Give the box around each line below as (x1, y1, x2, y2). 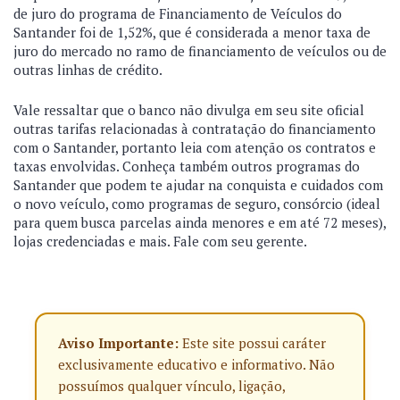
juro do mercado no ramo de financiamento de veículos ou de (13, 42, 387, 60)
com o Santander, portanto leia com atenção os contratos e (13, 138, 376, 156)
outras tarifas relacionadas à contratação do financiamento (13, 120, 376, 137)
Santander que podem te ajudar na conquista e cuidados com (13, 176, 383, 194)
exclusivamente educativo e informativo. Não (58, 355, 335, 373)
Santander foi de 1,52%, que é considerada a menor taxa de (13, 23, 371, 41)
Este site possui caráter (179, 334, 326, 352)
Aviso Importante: (58, 334, 179, 352)
